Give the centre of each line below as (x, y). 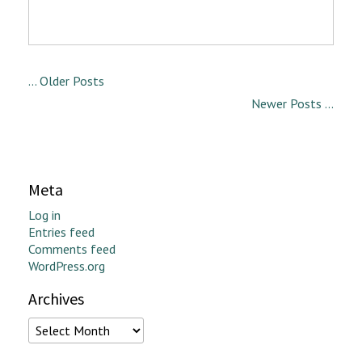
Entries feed (61, 232)
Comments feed (72, 249)
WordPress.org (67, 266)
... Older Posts (66, 81)
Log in (44, 215)
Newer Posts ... (293, 104)
